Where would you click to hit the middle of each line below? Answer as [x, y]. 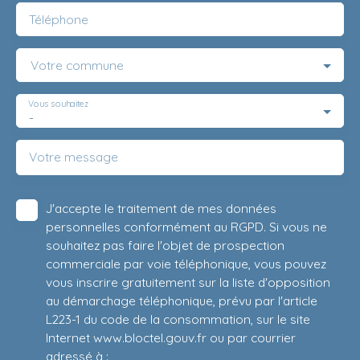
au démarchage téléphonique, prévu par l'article [182, 300]
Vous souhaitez [59, 103]
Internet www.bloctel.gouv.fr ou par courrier [171, 337]
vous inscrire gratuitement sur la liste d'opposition [188, 282]
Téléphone [59, 19]
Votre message [74, 156]
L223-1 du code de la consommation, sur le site [178, 319]
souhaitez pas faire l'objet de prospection [165, 245]
